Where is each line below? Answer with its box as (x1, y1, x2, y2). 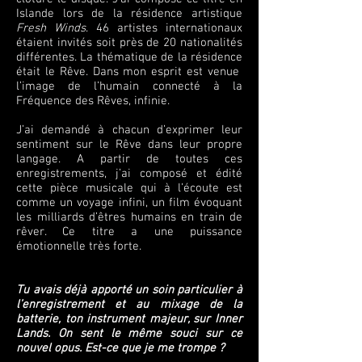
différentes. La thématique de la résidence (16, 50, 242, 65)
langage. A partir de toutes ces (16, 152, 242, 166)
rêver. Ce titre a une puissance (16, 225, 242, 239)
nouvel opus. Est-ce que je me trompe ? (16, 341, 225, 356)
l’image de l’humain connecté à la (16, 79, 242, 94)
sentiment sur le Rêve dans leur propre (16, 137, 242, 152)
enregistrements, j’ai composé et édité (16, 166, 242, 181)
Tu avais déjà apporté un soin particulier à (16, 283, 242, 297)
